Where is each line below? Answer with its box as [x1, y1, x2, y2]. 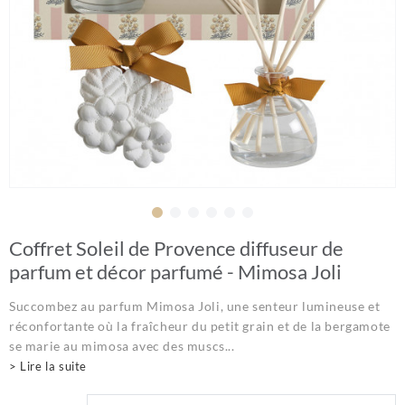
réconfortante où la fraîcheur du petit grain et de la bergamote [9, 317, 391, 334]
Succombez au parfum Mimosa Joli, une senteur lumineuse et [9, 297, 381, 314]
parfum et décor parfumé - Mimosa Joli [9, 259, 342, 284]
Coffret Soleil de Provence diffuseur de [9, 235, 344, 260]
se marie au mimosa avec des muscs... [9, 337, 235, 353]
